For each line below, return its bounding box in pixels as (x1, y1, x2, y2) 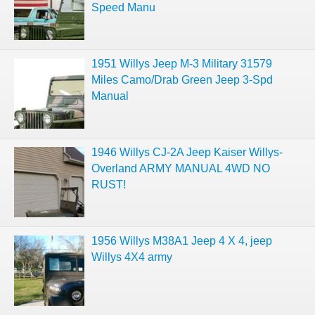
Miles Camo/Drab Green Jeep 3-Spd (91, 74, 273, 86)
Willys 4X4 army (91, 251, 172, 263)
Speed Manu (91, 1, 155, 13)
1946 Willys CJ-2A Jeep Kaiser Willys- (91, 146, 283, 158)
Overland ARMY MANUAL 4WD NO (91, 162, 270, 174)
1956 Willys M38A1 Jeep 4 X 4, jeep (91, 235, 272, 247)
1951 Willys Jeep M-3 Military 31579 (91, 58, 272, 70)
